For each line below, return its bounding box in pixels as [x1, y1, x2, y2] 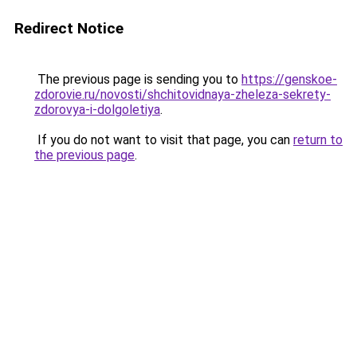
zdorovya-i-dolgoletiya [34, 102, 160, 117]
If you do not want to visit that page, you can [34, 132, 293, 147]
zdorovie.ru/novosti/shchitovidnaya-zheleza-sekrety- [34, 87, 331, 102]
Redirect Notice [14, 19, 124, 37]
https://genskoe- [241, 72, 337, 87]
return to [293, 132, 343, 147]
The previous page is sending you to [34, 72, 241, 87]
